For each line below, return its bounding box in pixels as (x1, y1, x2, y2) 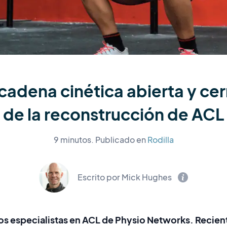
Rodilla (147, 134, 174, 145)
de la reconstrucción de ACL (3, 104, 224, 124)
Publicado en (95, 134, 147, 145)
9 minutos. (53, 134, 94, 145)
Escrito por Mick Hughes (78, 172, 172, 182)
